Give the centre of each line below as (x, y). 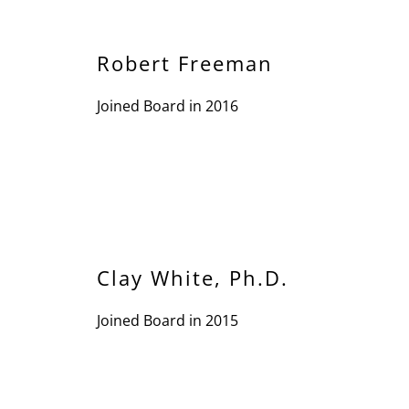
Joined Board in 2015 (168, 320)
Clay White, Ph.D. (193, 278)
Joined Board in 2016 (168, 106)
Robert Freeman (185, 63)
